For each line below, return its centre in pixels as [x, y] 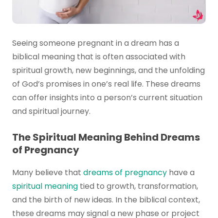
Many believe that [47, 172]
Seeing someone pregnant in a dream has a [95, 43]
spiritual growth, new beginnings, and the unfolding [108, 71]
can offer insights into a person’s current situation [107, 98]
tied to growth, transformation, [138, 186]
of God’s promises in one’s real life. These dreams [106, 84]
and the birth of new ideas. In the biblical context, [106, 200]
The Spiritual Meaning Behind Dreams [106, 137]
